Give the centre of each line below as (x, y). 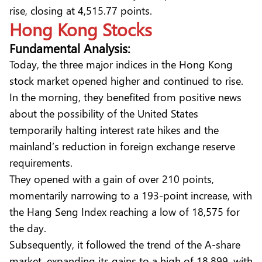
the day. (31, 227)
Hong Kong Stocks (81, 29)
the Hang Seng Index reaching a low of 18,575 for (125, 211)
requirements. (44, 162)
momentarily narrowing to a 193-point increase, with (131, 195)
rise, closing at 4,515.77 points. (82, 10)
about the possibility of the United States (104, 113)
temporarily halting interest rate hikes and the (114, 129)
